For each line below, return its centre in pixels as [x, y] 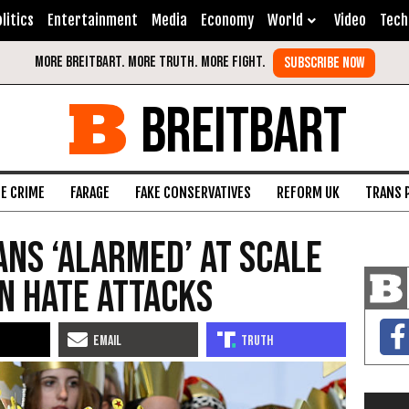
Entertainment [93, 20]
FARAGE [90, 193]
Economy [227, 20]
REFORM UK [308, 193]
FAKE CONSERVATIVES [193, 193]
